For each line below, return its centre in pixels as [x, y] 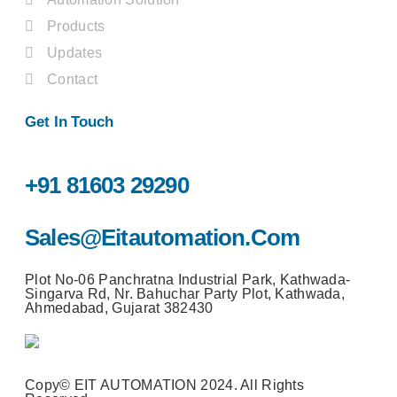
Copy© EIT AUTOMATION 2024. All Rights [165, 385]
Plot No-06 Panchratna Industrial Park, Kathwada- [188, 280]
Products [76, 26]
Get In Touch [69, 122]
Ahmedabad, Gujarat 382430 [119, 308]
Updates [75, 53]
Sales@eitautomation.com [163, 237]
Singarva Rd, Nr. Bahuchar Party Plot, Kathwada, [185, 294]
